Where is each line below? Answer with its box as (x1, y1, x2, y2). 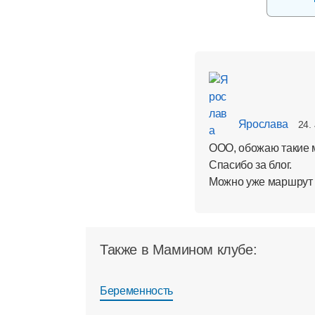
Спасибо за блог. (209, 159, 292, 171)
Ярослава (236, 118, 289, 130)
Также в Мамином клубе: (100, 242, 257, 257)
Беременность (100, 285, 174, 297)
